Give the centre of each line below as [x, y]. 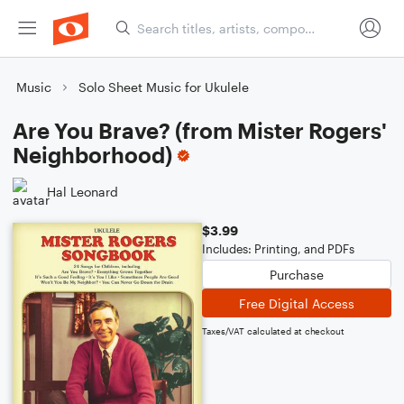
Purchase [297, 274]
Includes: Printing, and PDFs [278, 249]
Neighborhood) [92, 155]
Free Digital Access [297, 303]
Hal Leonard [83, 191]
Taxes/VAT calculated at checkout [273, 331]
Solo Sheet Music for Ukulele [164, 87]
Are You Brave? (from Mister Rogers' [200, 130]
